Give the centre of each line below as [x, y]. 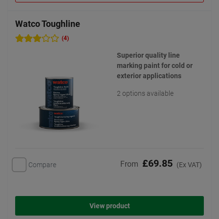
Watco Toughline [48, 24]
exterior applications [149, 76]
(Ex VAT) [189, 165]
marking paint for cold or [155, 66]
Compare [42, 164]
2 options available [145, 93]
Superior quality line [148, 55]
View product [109, 206]
